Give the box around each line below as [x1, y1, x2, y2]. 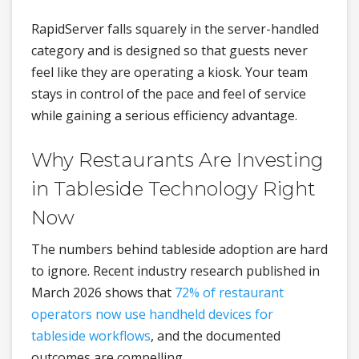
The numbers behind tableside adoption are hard [31, 240, 328, 259]
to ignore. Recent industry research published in [31, 262, 320, 280]
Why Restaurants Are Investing [31, 148, 324, 172]
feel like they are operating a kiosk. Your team [31, 63, 308, 82]
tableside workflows [31, 327, 151, 345]
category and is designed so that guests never [31, 42, 308, 60]
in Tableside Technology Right [31, 177, 316, 201]
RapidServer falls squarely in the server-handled [31, 20, 319, 38]
